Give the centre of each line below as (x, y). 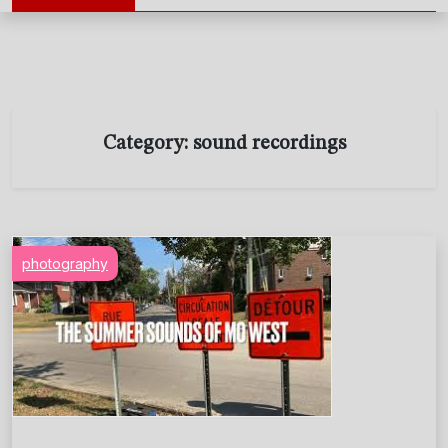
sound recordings (269, 144)
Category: (147, 144)
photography (65, 264)
